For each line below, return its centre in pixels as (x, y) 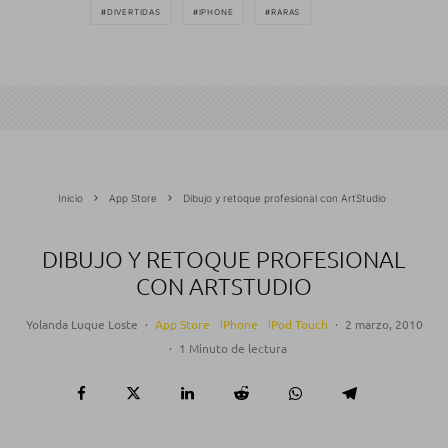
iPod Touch (297, 323)
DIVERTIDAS (133, 11)
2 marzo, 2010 (383, 323)
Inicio (70, 197)
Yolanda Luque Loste (81, 323)
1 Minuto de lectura (232, 347)
